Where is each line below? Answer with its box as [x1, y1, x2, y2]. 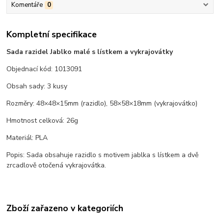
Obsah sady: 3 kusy [6, 82, 68, 91]
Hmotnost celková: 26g [6, 116, 79, 126]
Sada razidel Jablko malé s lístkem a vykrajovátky [6, 47, 173, 57]
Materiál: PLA [6, 133, 48, 143]
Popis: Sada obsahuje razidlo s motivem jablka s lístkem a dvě [6, 150, 199, 160]
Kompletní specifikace [6, 28, 97, 40]
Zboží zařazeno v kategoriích [6, 202, 124, 214]
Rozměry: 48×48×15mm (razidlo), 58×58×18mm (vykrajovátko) [6, 99, 198, 109]
